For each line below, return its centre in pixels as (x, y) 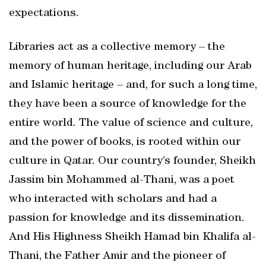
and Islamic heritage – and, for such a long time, (133, 85)
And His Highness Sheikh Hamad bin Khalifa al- (132, 237)
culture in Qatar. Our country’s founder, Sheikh (132, 161)
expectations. (44, 14)
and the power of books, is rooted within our (125, 142)
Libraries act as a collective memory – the (117, 47)
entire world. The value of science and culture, (131, 123)
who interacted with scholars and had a (113, 199)
